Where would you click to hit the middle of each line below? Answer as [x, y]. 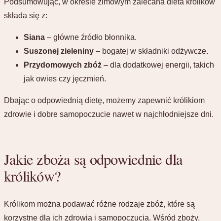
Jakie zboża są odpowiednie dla [93, 159]
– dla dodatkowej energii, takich [158, 65]
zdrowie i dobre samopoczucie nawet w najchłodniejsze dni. [109, 114]
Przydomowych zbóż [63, 65]
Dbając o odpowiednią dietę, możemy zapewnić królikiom [104, 100]
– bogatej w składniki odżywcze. [151, 51]
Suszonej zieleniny [59, 51]
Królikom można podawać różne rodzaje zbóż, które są [99, 204]
